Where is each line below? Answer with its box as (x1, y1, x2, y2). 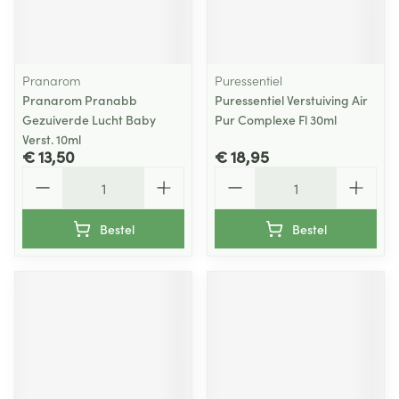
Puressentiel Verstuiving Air (215, 91, 368, 109)
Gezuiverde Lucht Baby (22, 110, 156, 128)
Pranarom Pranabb (22, 91, 137, 109)
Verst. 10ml (22, 130, 81, 148)
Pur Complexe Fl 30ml (215, 110, 337, 128)
